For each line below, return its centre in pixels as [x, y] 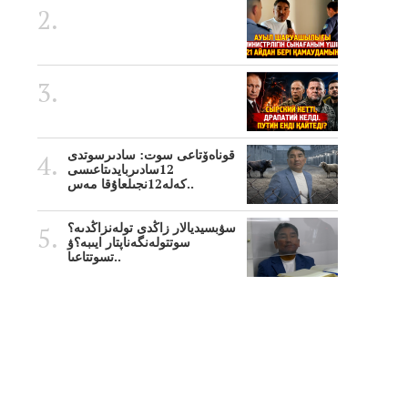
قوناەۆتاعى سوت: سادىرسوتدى [151, 155]
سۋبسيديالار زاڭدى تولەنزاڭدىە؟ [152, 228]
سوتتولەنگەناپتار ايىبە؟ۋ [129, 243]
